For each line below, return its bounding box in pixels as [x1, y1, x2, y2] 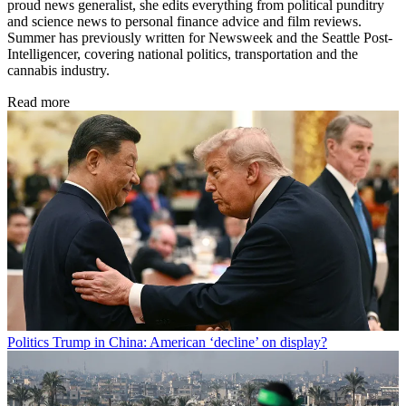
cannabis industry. [7, 63, 117, 79]
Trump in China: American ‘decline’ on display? [53, 334, 327, 351]
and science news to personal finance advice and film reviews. [7, 14, 362, 30]
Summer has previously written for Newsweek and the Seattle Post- [7, 30, 392, 46]
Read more [7, 94, 70, 111]
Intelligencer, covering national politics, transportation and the [7, 46, 358, 63]
